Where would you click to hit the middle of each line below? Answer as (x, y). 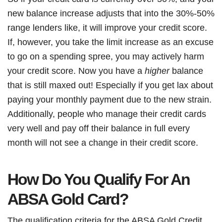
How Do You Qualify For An (99, 179)
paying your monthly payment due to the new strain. (110, 99)
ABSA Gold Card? (68, 199)
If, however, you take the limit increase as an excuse (111, 42)
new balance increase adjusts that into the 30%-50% (111, 13)
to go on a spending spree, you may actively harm (106, 56)
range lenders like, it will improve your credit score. (107, 28)
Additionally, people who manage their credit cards (107, 114)
